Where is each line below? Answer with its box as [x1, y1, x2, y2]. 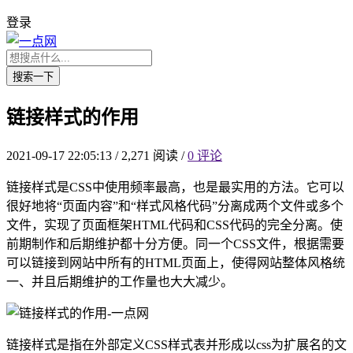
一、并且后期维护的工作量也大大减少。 [6, 274, 233, 288]
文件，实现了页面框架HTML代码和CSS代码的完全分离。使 [6, 217, 343, 232]
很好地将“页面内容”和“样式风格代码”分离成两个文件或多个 [6, 199, 344, 213]
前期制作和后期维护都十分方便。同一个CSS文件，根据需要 [6, 236, 344, 251]
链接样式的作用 [6, 106, 139, 128]
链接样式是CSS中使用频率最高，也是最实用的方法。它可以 [6, 180, 344, 194]
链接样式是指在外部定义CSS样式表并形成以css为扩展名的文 [6, 337, 347, 351]
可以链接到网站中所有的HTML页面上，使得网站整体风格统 [6, 255, 345, 269]
